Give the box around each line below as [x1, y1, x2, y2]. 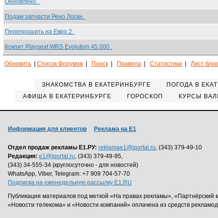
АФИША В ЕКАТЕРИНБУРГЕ [22, 93, 111, 100]
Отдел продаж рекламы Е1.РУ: [8, 144, 97, 151]
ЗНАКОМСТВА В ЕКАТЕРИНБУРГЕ [42, 81, 151, 88]
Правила [117, 60, 141, 67]
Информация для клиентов [8, 126, 87, 132]
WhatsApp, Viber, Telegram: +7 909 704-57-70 [8, 170, 130, 177]
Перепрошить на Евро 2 [5, 28, 75, 35]
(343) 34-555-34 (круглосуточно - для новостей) [8, 162, 138, 168]
